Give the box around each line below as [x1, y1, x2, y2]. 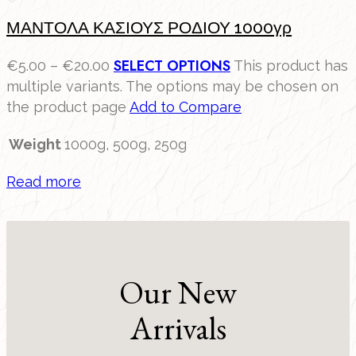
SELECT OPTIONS [114, 55, 230, 76]
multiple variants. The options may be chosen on [6, 77, 339, 95]
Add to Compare [130, 98, 242, 115]
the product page [6, 98, 130, 115]
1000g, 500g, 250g [64, 135, 187, 153]
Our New [119, 272, 237, 314]
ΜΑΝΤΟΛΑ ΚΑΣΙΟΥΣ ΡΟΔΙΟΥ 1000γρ [6, 17, 292, 37]
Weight [9, 135, 61, 153]
